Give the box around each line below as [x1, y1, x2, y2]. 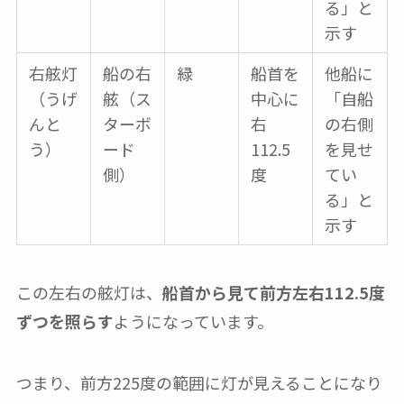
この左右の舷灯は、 [15, 280, 162, 305]
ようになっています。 [113, 309, 273, 334]
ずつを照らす [15, 309, 114, 334]
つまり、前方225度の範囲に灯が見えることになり [15, 370, 382, 394]
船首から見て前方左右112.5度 [161, 280, 385, 305]
